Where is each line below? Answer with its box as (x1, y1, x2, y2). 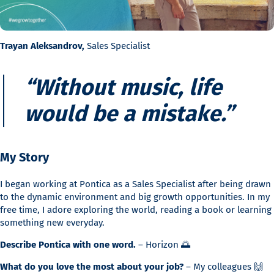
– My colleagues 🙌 (186, 261, 263, 273)
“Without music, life (24, 74, 222, 102)
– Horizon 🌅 (138, 239, 190, 251)
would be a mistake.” (24, 100, 234, 128)
